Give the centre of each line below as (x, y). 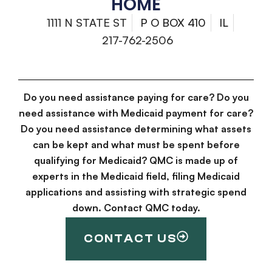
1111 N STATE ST (87, 23)
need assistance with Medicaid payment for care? (136, 113)
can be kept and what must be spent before (136, 145)
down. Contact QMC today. (136, 208)
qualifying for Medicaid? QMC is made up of (136, 161)
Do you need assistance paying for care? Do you (136, 97)
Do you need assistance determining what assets (136, 129)
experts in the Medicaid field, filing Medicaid (136, 176)
